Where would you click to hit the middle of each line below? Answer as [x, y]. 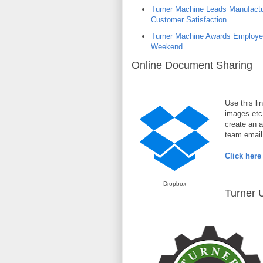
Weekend [166, 47]
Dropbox [174, 183]
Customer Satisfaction [188, 20]
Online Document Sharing [192, 65]
